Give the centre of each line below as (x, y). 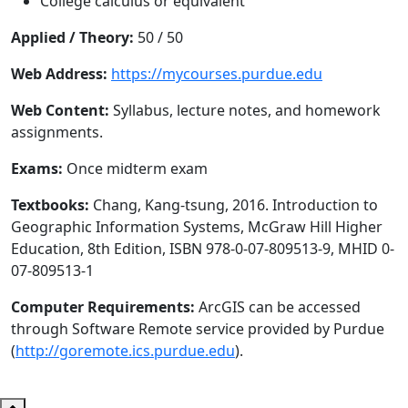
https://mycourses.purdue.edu (217, 73)
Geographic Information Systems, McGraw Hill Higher (197, 226)
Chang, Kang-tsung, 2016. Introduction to (234, 204)
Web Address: (59, 73)
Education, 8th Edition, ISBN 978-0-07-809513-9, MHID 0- (203, 248)
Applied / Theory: (72, 37)
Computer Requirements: (103, 306)
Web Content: (60, 110)
